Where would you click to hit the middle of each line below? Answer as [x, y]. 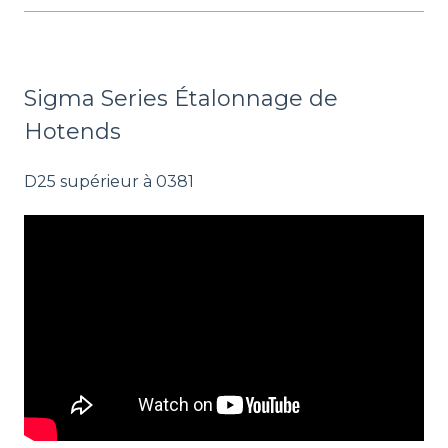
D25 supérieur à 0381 [109, 181]
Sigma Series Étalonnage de [181, 99]
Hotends [72, 132]
